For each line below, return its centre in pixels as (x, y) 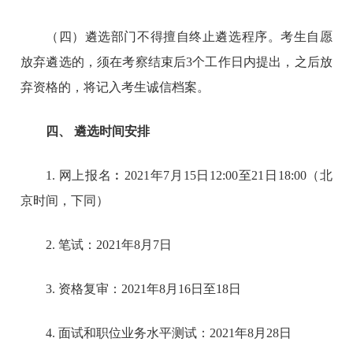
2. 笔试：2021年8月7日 (109, 244)
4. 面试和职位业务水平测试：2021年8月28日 (169, 333)
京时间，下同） (65, 200)
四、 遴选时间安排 (98, 131)
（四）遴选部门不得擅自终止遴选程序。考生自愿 (189, 36)
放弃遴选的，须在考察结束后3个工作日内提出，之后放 (176, 61)
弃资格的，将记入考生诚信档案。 (115, 87)
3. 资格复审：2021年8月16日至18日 (144, 288)
